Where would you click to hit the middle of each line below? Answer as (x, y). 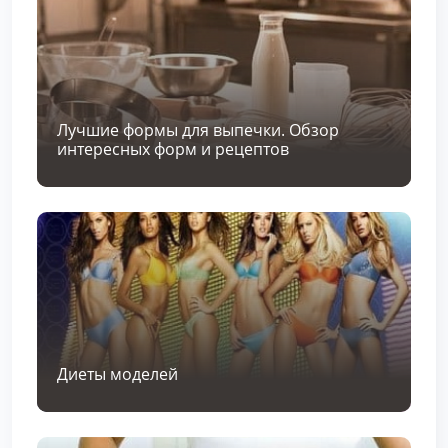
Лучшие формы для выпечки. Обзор (198, 129)
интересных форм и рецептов (173, 148)
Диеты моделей (117, 373)
